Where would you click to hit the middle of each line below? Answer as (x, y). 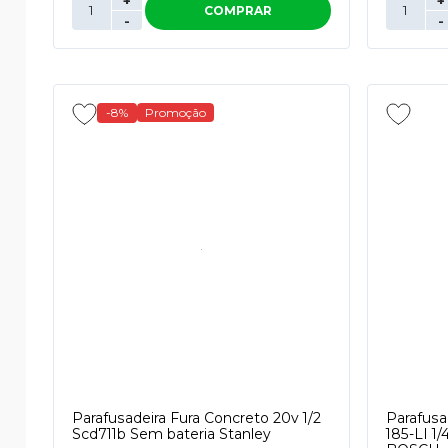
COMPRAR (238, 10)
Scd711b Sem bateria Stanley (171, 434)
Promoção (175, 112)
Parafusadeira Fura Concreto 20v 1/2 (196, 418)
